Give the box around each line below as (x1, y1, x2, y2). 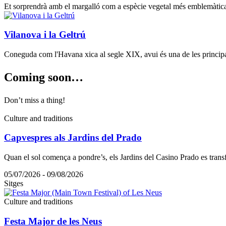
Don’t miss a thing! (4, 95, 65, 104)
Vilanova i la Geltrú (4, 29, 86, 40)
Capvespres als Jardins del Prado (4, 132, 142, 143)
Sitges (4, 179, 23, 188)
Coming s (4, 70, 52, 84)
